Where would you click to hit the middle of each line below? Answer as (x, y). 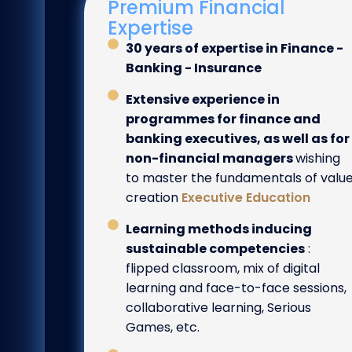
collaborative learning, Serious (218, 308)
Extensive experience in (202, 100)
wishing (317, 159)
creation (153, 198)
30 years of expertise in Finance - (234, 49)
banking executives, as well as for (237, 139)
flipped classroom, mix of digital (222, 269)
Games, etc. (162, 328)
